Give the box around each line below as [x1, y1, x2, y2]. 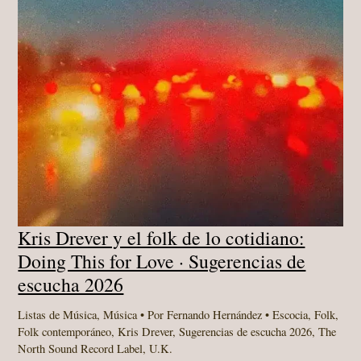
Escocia [272, 306, 309, 322]
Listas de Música [18, 306, 98, 322]
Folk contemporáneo [18, 323, 112, 339]
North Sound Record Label [18, 340, 143, 356]
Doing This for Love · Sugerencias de [18, 247, 306, 274]
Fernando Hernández [167, 306, 266, 322]
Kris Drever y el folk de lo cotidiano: [18, 224, 305, 251]
